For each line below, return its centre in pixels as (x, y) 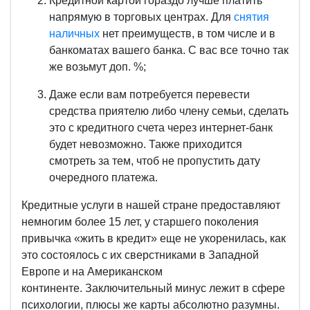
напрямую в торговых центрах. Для (142, 17)
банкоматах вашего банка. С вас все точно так (169, 50)
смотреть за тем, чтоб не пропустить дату (155, 161)
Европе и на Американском (92, 272)
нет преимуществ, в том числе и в (188, 34)
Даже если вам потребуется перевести (149, 94)
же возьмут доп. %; (98, 67)
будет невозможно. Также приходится (146, 144)
